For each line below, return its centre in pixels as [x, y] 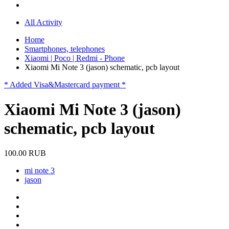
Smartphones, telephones [65, 49]
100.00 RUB [25, 153]
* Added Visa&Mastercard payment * [65, 84]
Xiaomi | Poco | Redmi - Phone [75, 58]
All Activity [43, 22]
